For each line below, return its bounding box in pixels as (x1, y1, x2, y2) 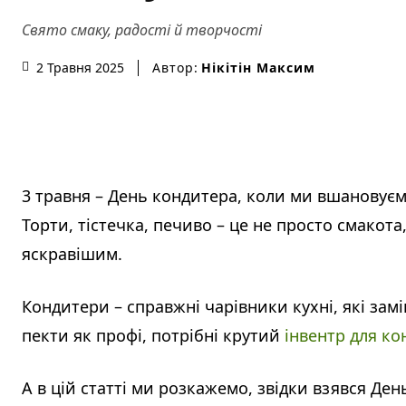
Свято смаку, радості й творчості (22, 20, 262, 41)
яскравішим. (22, 243, 127, 265)
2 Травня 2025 (36, 59, 124, 77)
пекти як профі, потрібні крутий (22, 324, 285, 346)
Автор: (152, 58, 198, 76)
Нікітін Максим (201, 58, 315, 76)
